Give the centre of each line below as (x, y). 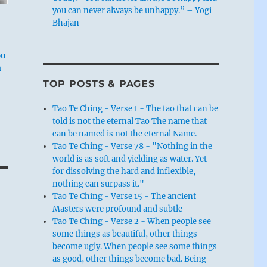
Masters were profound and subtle (118, 209)
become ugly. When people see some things (135, 246)
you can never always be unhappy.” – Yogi (132, 10)
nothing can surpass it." (99, 184)
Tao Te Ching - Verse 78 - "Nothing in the (133, 146)
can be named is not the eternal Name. (125, 133)
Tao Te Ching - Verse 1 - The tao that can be (136, 108)
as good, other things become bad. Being (130, 259)
